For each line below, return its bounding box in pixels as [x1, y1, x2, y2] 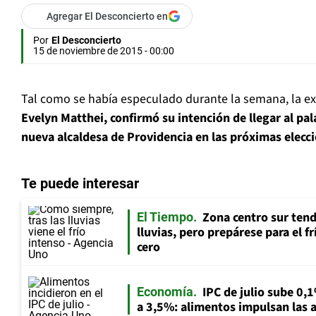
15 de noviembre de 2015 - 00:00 [33, 45, 174, 57]
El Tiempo [137, 209, 193, 225]
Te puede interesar [21, 175, 139, 193]
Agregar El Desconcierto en [47, 11, 168, 23]
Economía [137, 284, 193, 299]
